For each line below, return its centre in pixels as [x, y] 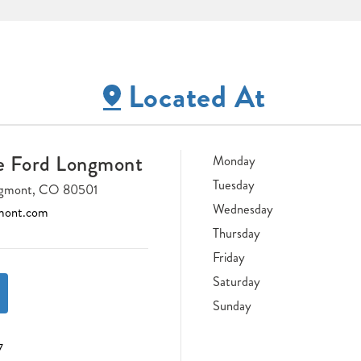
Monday [234, 160]
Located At [197, 98]
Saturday [237, 281]
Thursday [237, 233]
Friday [229, 257]
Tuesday [234, 185]
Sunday [232, 305]
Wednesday [243, 209]
